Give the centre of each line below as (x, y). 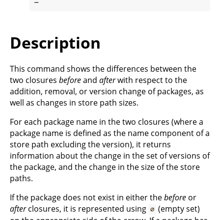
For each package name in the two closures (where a (107, 122)
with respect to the (151, 80)
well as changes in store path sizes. (74, 103)
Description (55, 42)
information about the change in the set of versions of (110, 156)
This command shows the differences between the (103, 69)
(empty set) (178, 209)
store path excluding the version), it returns (90, 145)
